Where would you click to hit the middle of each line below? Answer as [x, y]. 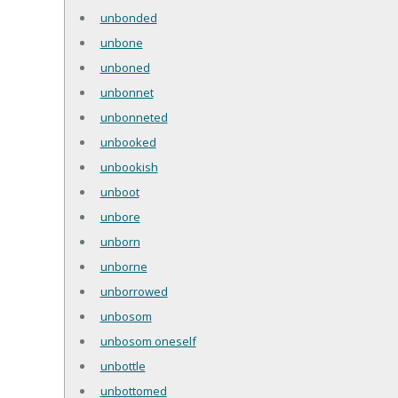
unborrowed [134, 291]
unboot [119, 191]
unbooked [128, 142]
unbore [120, 216]
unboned [125, 67]
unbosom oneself [148, 341]
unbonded [128, 17]
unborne [123, 266]
